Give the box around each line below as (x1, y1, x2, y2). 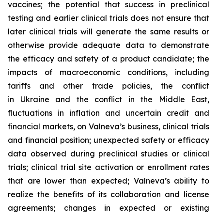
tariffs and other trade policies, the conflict (8, 81, 209, 91)
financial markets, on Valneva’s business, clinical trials (8, 122, 209, 131)
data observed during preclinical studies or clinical (8, 149, 209, 158)
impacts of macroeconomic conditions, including (8, 67, 209, 77)
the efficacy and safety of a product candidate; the (8, 54, 209, 63)
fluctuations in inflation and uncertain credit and (8, 108, 209, 118)
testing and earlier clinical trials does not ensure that (8, 13, 209, 23)
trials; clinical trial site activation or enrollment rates (8, 162, 209, 172)
